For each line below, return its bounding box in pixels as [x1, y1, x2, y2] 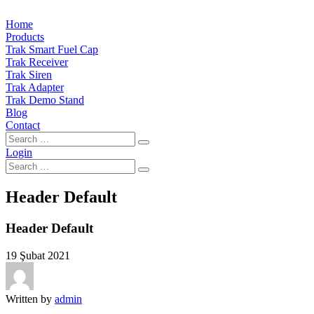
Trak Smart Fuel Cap [6, 43, 98, 55]
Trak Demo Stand [6, 94, 84, 106]
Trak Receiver [6, 56, 68, 68]
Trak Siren [6, 69, 52, 81]
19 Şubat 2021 [6, 249, 70, 261]
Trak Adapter [6, 81, 64, 93]
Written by [6, 292, 52, 305]
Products [6, 31, 44, 43]
